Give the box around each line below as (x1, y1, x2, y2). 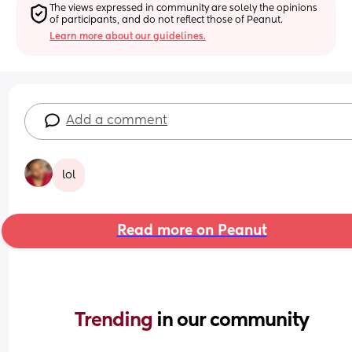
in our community (156, 310, 309, 330)
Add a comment (66, 114, 168, 127)
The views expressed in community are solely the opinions (49, 3, 318, 13)
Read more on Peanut (116, 223, 267, 238)
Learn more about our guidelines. (49, 31, 207, 42)
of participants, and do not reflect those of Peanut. (49, 15, 284, 25)
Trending (75, 310, 156, 330)
